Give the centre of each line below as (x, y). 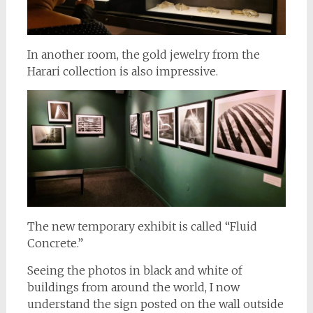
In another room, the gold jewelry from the (143, 55)
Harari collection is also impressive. (122, 72)
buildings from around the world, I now (133, 287)
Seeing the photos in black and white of (134, 270)
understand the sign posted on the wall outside (155, 304)
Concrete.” (55, 243)
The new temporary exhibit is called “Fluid (142, 226)
